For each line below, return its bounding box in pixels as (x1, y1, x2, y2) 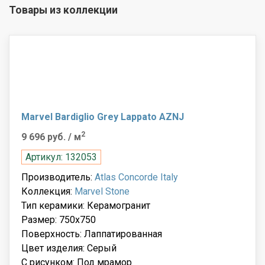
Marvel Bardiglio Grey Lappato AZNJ (21, 111, 184, 123)
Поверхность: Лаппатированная (21, 228, 162, 240)
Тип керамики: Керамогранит (21, 200, 150, 212)
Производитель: (21, 172, 95, 183)
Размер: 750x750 (21, 214, 96, 226)
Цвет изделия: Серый (21, 243, 117, 254)
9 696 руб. (21, 131, 68, 143)
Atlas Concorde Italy (95, 172, 178, 183)
